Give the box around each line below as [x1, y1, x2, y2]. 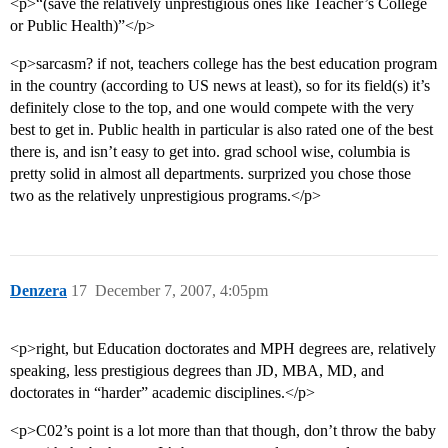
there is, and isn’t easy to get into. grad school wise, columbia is [10, 143, 410, 161]
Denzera [10, 282, 67, 300]
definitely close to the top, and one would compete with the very [10, 99, 414, 117]
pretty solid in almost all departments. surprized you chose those [10, 165, 411, 183]
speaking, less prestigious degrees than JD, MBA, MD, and [10, 362, 384, 380]
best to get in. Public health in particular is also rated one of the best [10, 121, 433, 139]
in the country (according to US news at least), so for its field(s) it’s [10, 77, 430, 95]
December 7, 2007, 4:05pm [95, 282, 268, 300]
